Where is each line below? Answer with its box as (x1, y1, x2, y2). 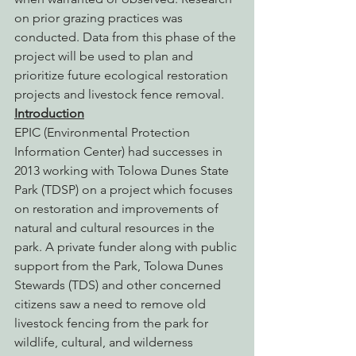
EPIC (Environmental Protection (14, 124, 193, 140)
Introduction (14, 105, 84, 121)
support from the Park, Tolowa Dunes (14, 257, 226, 273)
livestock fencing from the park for (14, 315, 211, 331)
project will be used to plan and (14, 48, 196, 64)
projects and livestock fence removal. (14, 86, 224, 102)
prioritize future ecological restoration (14, 67, 231, 83)
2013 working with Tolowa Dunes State (14, 162, 232, 178)
